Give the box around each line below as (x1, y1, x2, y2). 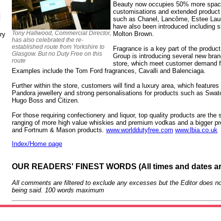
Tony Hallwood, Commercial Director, (12, 29, 111, 37)
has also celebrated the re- (12, 36, 83, 43)
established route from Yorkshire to (12, 43, 105, 50)
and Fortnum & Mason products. (12, 126, 106, 134)
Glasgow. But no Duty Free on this (12, 50, 102, 57)
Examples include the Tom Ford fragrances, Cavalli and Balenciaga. (12, 67, 206, 74)
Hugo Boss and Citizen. (12, 96, 79, 104)
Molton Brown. (113, 30, 154, 37)
